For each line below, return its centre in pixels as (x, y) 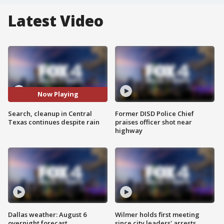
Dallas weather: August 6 (47, 215)
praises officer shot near (153, 122)
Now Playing (58, 94)
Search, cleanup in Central (50, 113)
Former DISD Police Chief (154, 113)
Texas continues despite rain (54, 122)
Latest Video (56, 21)
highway (129, 130)
